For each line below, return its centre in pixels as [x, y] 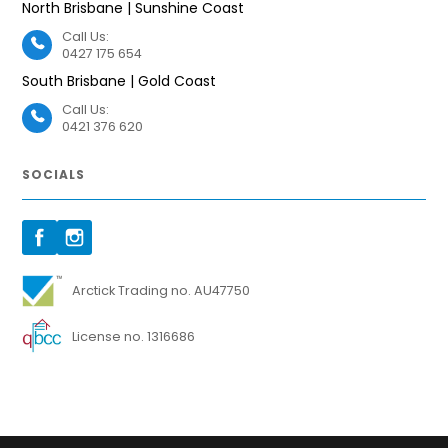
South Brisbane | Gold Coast [119, 80]
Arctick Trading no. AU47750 [161, 291]
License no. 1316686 [134, 336]
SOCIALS [54, 174]
